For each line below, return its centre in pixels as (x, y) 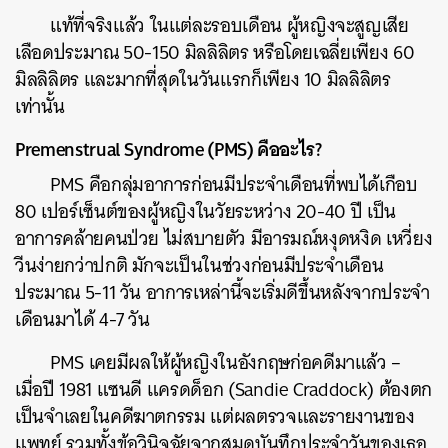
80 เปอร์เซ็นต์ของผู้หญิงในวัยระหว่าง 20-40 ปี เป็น (205, 211)
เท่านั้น (40, 106)
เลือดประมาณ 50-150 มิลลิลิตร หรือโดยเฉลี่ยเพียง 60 (215, 52)
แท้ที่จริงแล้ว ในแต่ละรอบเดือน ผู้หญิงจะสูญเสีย (229, 25)
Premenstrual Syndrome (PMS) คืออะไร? (168, 149)
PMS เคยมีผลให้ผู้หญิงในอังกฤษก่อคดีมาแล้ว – (226, 362)
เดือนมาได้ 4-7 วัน (82, 319)
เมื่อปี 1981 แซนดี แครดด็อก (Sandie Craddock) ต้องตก (223, 389)
